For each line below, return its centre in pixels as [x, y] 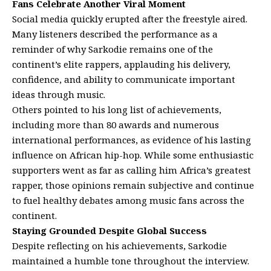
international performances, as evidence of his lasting [132, 140]
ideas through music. [59, 95]
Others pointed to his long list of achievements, [117, 110]
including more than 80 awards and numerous [116, 125]
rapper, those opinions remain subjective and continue [133, 185]
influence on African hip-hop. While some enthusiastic [133, 155]
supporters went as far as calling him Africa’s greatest [132, 170]
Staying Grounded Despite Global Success [109, 231]
